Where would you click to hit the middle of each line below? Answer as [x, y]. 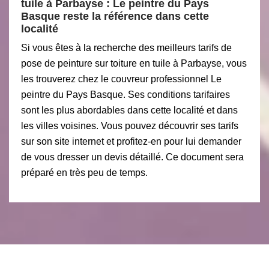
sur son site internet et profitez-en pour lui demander [131, 141]
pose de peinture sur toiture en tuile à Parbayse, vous [134, 63]
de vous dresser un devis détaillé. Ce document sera [132, 157]
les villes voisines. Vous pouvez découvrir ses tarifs [130, 126]
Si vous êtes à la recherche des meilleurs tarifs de [126, 48]
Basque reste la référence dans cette [115, 16]
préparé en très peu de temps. [84, 173]
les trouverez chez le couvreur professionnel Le [121, 79]
